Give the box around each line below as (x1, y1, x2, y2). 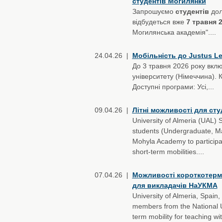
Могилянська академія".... (132, 28, 216, 36)
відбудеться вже (132, 18, 186, 26)
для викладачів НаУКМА (132, 181, 218, 189)
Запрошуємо (132, 7, 175, 15)
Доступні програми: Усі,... (132, 83, 214, 91)
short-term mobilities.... (132, 148, 204, 156)
